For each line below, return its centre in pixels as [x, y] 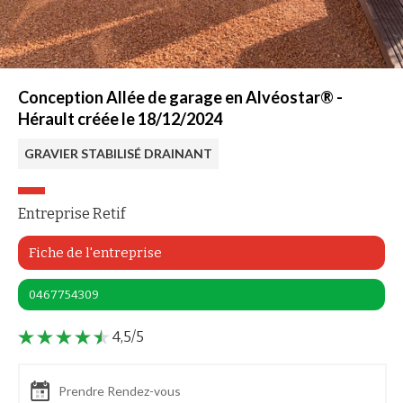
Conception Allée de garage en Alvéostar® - [180, 98]
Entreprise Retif [72, 214]
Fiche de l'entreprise [95, 253]
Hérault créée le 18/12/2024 [120, 119]
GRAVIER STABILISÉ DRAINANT [118, 154]
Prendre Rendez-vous [120, 391]
